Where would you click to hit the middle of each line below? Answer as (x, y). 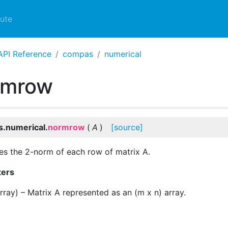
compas (78, 54)
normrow (66, 127)
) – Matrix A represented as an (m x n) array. (101, 192)
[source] (127, 127)
